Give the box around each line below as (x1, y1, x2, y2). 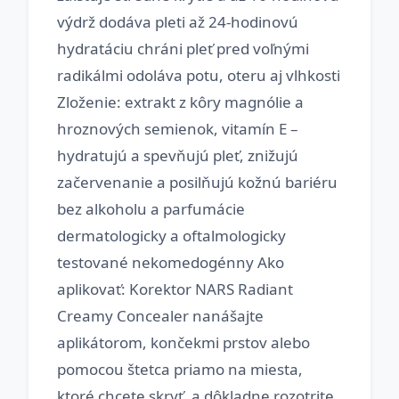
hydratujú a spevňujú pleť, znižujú (57, 145, 298, 166)
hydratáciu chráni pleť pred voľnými (57, 38, 309, 59)
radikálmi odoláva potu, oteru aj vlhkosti (57, 65, 340, 85)
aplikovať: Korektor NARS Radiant (57, 279, 293, 299)
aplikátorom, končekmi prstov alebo (57, 332, 310, 353)
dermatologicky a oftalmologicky (57, 225, 286, 246)
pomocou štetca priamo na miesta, (57, 359, 303, 379)
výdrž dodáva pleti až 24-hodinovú (57, 12, 298, 32)
